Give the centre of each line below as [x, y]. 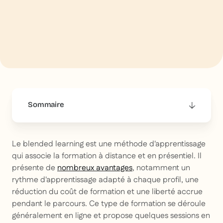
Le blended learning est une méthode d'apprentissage [109, 144]
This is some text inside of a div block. [97, 134]
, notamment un [161, 168]
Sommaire [46, 105]
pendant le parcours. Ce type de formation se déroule [109, 204]
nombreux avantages [95, 168]
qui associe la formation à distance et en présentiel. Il [107, 156]
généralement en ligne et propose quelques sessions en [111, 216]
